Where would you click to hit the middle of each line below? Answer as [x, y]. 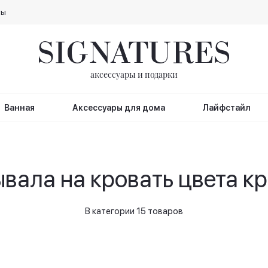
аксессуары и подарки [134, 74]
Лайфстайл [227, 108]
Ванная [19, 108]
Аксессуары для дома [118, 108]
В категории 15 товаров [134, 211]
